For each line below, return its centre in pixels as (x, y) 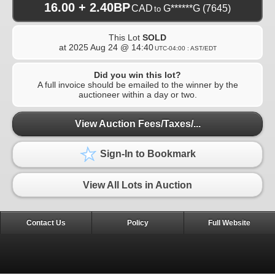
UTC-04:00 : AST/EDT (185, 48)
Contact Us (46, 223)
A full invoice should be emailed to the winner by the (137, 84)
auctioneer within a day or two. (137, 94)
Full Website (230, 223)
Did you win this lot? (137, 75)
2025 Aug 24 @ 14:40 (111, 47)
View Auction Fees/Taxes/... (137, 124)
